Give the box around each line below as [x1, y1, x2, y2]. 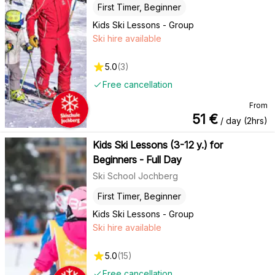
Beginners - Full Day [92, 153, 182, 166]
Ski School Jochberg [92, 171, 178, 181]
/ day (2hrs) [218, 115, 268, 126]
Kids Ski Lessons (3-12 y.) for [92, 139, 223, 151]
